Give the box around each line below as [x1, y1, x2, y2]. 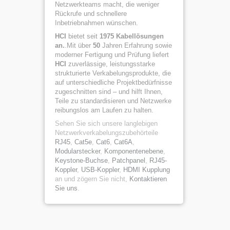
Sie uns [55, 184, 78, 192]
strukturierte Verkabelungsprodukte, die [55, 69, 171, 77]
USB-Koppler [81, 166, 119, 174]
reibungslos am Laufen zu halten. [55, 106, 154, 114]
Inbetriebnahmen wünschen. [55, 19, 138, 27]
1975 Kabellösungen [100, 32, 164, 40]
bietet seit [68, 32, 100, 40]
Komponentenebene [104, 147, 163, 155]
